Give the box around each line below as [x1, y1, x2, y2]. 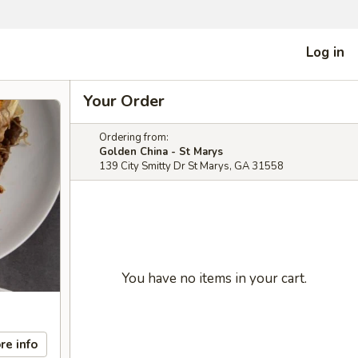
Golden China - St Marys [99, 145, 223, 159]
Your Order [83, 90, 165, 112]
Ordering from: [99, 130, 169, 145]
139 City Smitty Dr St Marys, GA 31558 [99, 159, 284, 173]
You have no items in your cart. [121, 269, 307, 288]
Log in [306, 42, 344, 62]
